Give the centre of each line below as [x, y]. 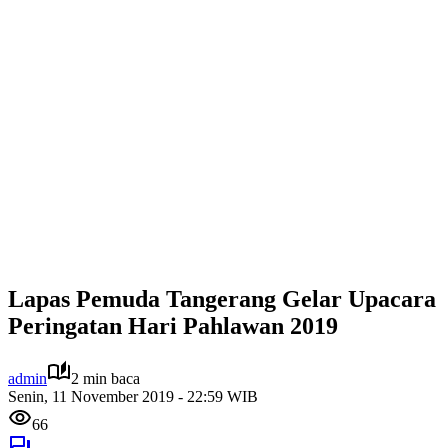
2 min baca [105, 378]
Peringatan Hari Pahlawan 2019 [173, 325]
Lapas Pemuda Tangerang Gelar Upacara [222, 298]
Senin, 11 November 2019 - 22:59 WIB [133, 396]
